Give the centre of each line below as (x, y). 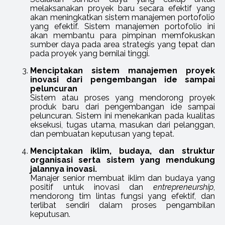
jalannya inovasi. (64, 169)
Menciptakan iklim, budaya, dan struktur (123, 151)
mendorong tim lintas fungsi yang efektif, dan (123, 196)
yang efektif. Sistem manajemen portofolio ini (123, 26)
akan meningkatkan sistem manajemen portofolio (123, 17)
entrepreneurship (183, 187)
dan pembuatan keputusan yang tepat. (102, 134)
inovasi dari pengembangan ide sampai (123, 80)
